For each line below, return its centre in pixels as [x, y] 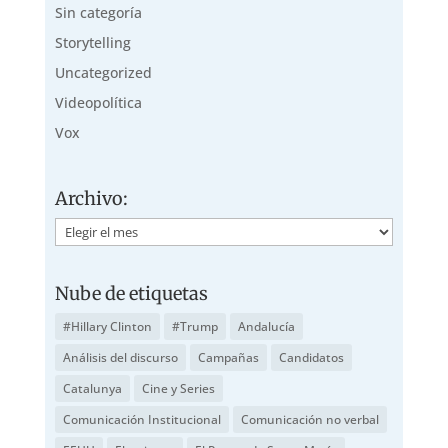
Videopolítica [98, 103]
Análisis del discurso [120, 357]
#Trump [194, 326]
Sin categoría [98, 13]
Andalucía [266, 326]
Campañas [228, 357]
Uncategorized [103, 73]
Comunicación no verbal [309, 419]
